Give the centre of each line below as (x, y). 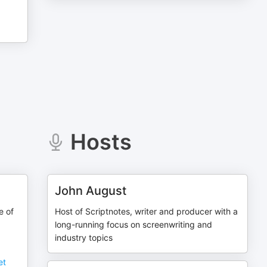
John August (91, 191)
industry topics (84, 237)
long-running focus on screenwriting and (134, 224)
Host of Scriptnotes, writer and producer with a (147, 211)
